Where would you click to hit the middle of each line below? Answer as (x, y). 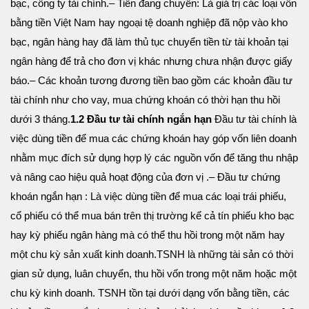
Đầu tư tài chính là (256, 119)
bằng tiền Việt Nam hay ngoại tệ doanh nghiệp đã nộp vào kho (149, 23)
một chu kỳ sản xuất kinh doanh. (83, 255)
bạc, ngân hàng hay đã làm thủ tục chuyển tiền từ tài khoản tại (149, 42)
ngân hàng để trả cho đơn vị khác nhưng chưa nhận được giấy (151, 61)
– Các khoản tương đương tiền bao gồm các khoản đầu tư (161, 81)
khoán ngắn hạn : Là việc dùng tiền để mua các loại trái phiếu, (148, 197)
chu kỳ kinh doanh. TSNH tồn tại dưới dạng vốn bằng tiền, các (150, 293)
